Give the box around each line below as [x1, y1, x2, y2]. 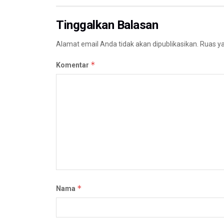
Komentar [56, 60, 90, 69]
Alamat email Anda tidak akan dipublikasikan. [56, 39, 198, 48]
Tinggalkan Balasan [56, 17, 158, 32]
